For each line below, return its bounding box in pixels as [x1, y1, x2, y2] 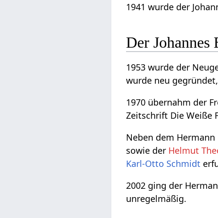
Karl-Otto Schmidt [126, 157, 201, 169]
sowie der [126, 144, 169, 156]
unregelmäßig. [126, 192, 187, 204]
